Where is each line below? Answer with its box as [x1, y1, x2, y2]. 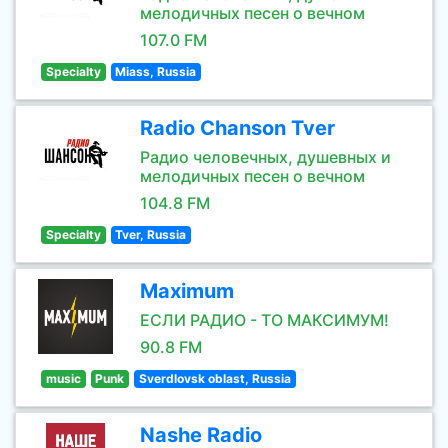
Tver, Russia [115, 227, 187, 242]
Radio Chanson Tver [140, 116, 335, 140]
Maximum [140, 279, 234, 303]
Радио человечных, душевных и [140, 147, 391, 167]
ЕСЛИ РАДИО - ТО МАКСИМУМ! [140, 310, 389, 330]
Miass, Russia [115, 64, 197, 79]
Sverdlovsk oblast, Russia [138, 371, 291, 386]
